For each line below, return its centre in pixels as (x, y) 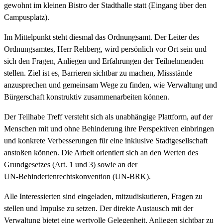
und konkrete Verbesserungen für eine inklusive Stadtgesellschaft (106, 140)
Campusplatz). (27, 17)
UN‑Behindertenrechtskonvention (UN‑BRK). (77, 176)
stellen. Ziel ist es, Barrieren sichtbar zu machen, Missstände (98, 73)
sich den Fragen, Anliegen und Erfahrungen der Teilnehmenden (104, 61)
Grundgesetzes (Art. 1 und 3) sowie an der (71, 164)
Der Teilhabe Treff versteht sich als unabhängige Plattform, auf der (108, 116)
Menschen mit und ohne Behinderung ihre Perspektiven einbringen (109, 128)
